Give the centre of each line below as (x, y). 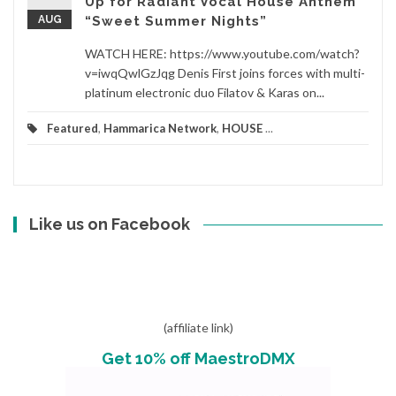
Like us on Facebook (110, 224)
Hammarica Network (160, 128)
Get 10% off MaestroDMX (198, 358)
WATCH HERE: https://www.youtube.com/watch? (222, 53)
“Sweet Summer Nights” (176, 21)
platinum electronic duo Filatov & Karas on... (205, 92)
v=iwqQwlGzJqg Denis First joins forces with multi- (225, 72)
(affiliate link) (198, 327)
